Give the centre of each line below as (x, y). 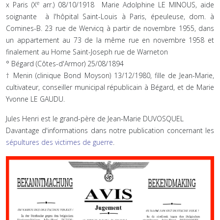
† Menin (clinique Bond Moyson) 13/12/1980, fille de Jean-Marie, (110, 75)
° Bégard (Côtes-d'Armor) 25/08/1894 (65, 63)
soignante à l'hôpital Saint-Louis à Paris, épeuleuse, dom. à (110, 16)
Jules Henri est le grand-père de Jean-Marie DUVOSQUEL (95, 118)
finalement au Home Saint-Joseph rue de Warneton (87, 52)
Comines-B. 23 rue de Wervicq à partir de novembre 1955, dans (110, 28)
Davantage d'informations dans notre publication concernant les (110, 130)
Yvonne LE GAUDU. (35, 99)
